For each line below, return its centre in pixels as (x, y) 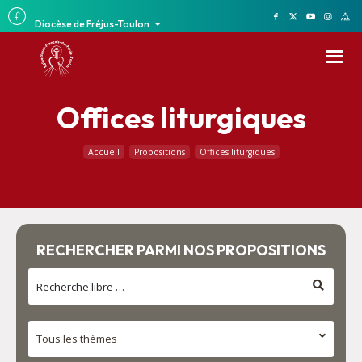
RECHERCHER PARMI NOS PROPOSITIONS (181, 250)
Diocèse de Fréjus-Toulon (93, 24)
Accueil (103, 152)
